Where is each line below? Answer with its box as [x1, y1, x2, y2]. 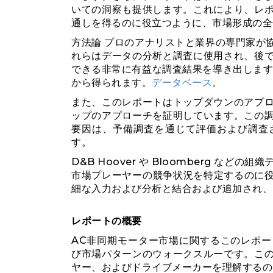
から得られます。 [71, 77, 152, 88]
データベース [152, 77, 212, 88]
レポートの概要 [71, 215, 142, 227]
